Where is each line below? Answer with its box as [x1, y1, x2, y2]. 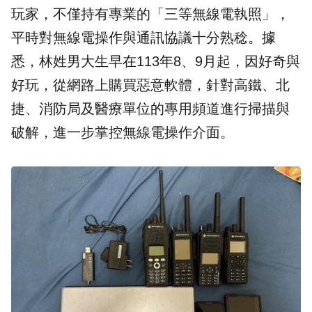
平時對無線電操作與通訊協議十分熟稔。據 [11, 30, 276, 46]
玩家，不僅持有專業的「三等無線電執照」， [11, 6, 290, 22]
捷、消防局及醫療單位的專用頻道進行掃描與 [11, 101, 290, 117]
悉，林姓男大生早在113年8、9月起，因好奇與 [11, 54, 300, 70]
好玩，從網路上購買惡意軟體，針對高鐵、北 [11, 77, 290, 93]
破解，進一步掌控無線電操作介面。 [11, 125, 234, 141]
